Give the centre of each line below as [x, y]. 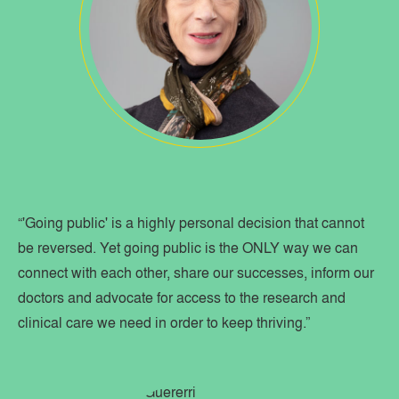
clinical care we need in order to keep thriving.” [164, 322]
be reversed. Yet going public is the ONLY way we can [188, 248]
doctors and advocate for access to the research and [182, 297]
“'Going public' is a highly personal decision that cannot [191, 223]
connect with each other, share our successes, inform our [196, 273]
